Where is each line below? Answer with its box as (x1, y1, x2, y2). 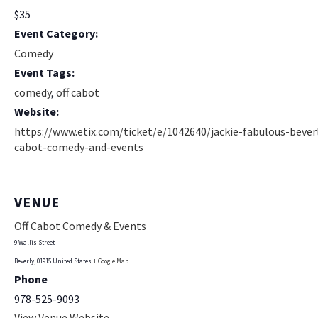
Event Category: (14, 26, 98, 41)
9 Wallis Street (14, 238, 55, 246)
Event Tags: (14, 65, 75, 80)
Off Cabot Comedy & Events (14, 218, 146, 233)
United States (53, 256, 92, 265)
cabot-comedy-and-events (14, 140, 143, 155)
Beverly (14, 256, 34, 265)
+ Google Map (93, 256, 128, 265)
